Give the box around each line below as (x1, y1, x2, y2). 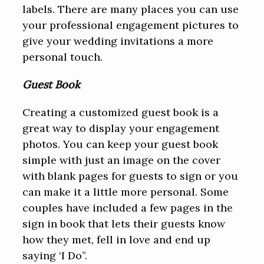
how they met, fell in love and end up (22, 233, 211, 247)
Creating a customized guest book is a (22, 105, 219, 120)
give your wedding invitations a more (22, 34, 214, 48)
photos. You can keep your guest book (22, 137, 219, 151)
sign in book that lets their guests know (22, 217, 226, 231)
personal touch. (22, 50, 103, 64)
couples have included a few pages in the (22, 201, 233, 215)
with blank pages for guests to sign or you (22, 169, 239, 183)
